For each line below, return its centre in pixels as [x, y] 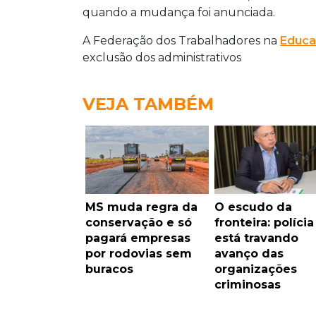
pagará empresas [138, 238]
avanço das [249, 253]
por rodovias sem [139, 253]
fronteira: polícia [264, 222]
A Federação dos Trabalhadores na [181, 40]
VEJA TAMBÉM [148, 104]
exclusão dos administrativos [162, 57]
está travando [256, 238]
